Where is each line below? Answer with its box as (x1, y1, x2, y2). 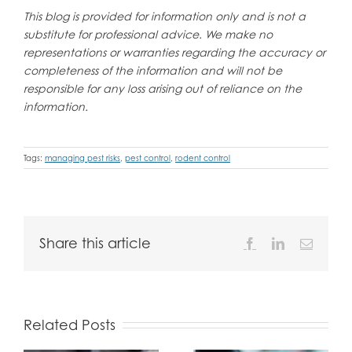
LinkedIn (284, 236, 329, 249)
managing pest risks (45, 152, 120, 163)
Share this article (39, 235, 151, 251)
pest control (125, 152, 170, 163)
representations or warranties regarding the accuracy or (23, 45, 325, 59)
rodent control (175, 152, 230, 163)
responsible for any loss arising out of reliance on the (23, 81, 302, 95)
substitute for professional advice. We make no (23, 27, 273, 41)
